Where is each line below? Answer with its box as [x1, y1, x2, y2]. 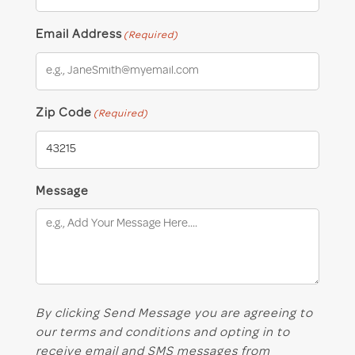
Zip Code [35, 107, 92, 119]
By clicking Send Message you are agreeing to [35, 307, 313, 319]
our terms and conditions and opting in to [35, 326, 290, 338]
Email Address [35, 29, 122, 40]
